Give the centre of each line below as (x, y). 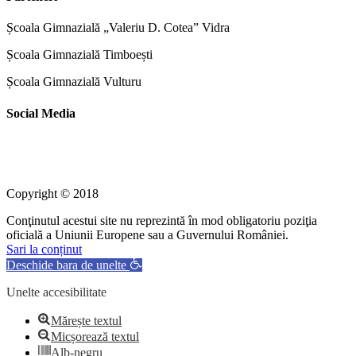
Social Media (41, 113)
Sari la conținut (44, 249)
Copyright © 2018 (52, 193)
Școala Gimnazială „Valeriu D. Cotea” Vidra (118, 28)
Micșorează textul (95, 336)
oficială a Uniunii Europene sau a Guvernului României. (147, 234)
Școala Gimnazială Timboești (79, 55)
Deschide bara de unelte (66, 265)
